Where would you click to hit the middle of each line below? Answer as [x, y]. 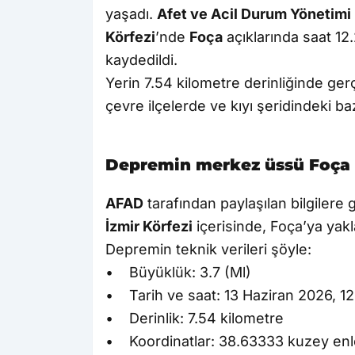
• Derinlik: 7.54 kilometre [195, 319]
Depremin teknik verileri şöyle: [208, 250]
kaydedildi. [141, 60]
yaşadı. [131, 14]
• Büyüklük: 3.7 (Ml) [178, 273]
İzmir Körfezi [149, 227]
